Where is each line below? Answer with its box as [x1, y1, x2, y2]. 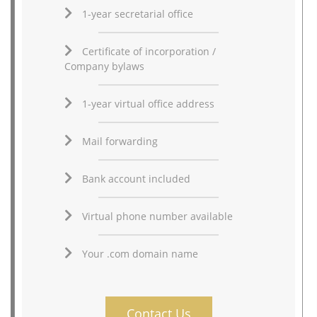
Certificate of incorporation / [81, 44, 216, 58]
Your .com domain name [81, 246, 198, 260]
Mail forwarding [81, 134, 158, 148]
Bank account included [81, 171, 190, 185]
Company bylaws [64, 59, 144, 73]
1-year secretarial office [81, 6, 193, 21]
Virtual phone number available [81, 209, 233, 223]
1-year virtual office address [81, 96, 214, 110]
